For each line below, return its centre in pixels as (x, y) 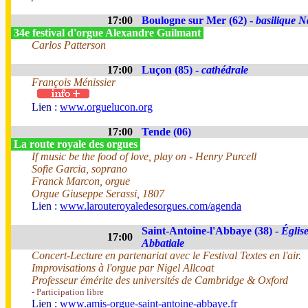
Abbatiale (163, 243)
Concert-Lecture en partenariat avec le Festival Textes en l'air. (166, 255)
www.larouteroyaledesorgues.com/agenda (151, 206)
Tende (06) (166, 132)
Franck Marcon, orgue (81, 181)
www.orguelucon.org (106, 107)
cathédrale (225, 70)
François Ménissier (74, 82)
